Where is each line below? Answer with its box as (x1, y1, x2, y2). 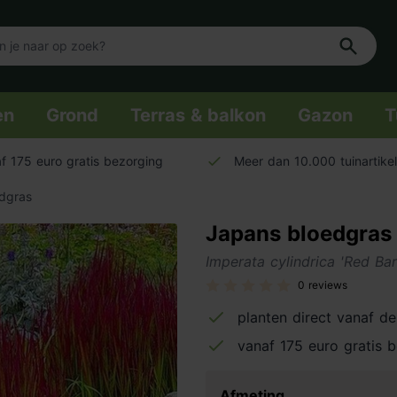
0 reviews (298, 278, 347, 292)
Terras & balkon (130, 105, 266, 126)
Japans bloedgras (206, 221, 392, 246)
